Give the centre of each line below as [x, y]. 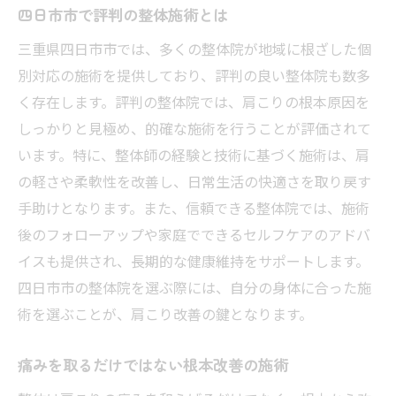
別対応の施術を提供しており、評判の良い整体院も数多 [194, 75]
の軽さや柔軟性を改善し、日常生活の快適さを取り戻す [194, 181]
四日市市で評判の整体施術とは [123, 14]
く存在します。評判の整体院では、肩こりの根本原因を [194, 101]
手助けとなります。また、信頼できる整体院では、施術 [194, 207]
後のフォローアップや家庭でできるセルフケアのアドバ [194, 234]
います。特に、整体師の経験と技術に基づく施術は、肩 [194, 154]
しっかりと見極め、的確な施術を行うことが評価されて [194, 128]
